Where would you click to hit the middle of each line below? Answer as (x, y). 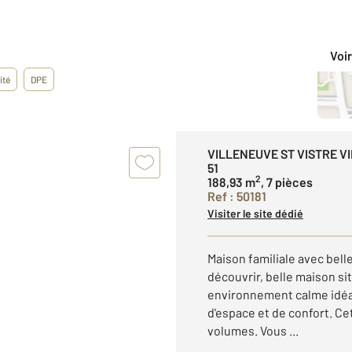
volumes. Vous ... (253, 330)
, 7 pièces (287, 182)
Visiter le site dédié (255, 213)
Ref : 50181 (237, 196)
